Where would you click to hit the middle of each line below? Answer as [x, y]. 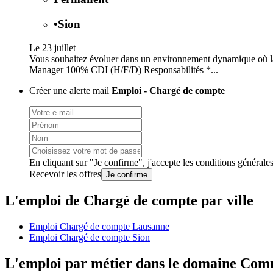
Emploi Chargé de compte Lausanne [99, 227]
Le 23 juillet [52, 48]
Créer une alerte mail [70, 90]
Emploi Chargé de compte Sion [90, 238]
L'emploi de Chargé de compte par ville [129, 201]
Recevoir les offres [65, 174]
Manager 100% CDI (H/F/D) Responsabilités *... [124, 69]
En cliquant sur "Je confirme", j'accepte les [112, 162]
